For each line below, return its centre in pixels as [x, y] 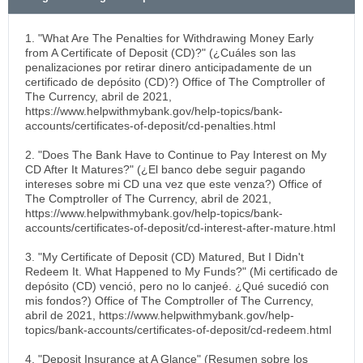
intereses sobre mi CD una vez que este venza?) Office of [173, 184]
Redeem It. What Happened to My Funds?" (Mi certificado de [181, 271]
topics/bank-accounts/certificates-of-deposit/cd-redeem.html [178, 329]
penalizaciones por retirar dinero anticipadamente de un [169, 67]
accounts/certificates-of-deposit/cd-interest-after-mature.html [180, 227]
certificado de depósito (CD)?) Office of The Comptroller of [175, 81]
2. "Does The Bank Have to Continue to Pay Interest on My [176, 154]
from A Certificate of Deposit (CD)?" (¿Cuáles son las [160, 52]
